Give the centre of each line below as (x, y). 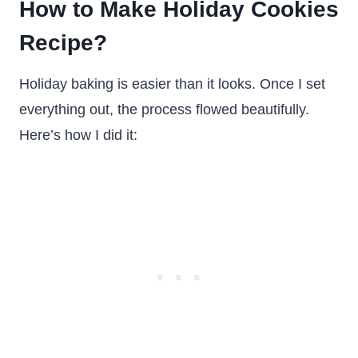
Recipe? (63, 43)
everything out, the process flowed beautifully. (164, 109)
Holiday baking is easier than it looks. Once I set (172, 84)
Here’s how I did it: (78, 135)
